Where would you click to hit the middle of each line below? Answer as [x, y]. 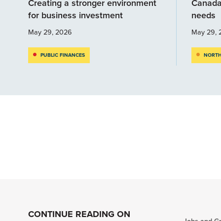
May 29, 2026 [50, 32]
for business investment [77, 15]
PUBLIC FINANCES [63, 55]
